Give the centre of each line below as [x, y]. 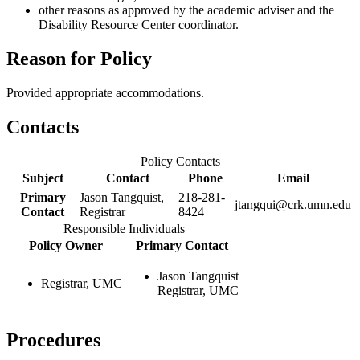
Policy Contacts [180, 161]
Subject [43, 178]
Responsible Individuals [124, 228]
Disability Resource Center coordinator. [139, 25]
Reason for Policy [79, 59]
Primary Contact [182, 245]
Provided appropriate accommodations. [105, 93]
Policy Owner [65, 245]
